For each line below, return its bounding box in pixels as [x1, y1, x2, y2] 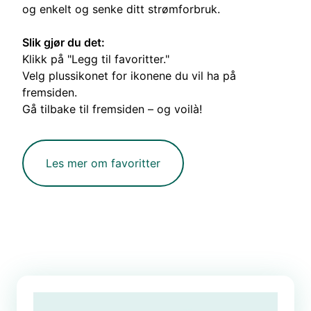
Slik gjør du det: [22, 35, 105, 50]
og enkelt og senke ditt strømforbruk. [22, 2, 220, 17]
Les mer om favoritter [46, 156, 160, 171]
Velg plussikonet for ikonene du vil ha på [22, 69, 236, 83]
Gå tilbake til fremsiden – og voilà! [22, 102, 202, 117]
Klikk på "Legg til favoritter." [22, 52, 169, 67]
